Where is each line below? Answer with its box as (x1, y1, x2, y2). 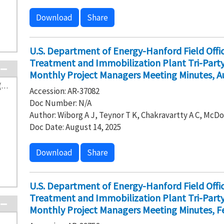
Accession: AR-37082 (29, 85, 99, 96)
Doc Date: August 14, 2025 (29, 121, 121, 132)
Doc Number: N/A (29, 97, 91, 108)
